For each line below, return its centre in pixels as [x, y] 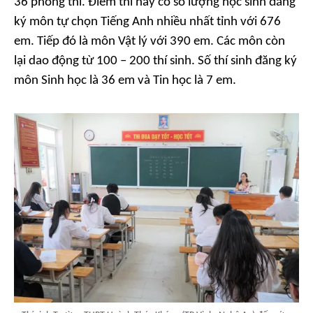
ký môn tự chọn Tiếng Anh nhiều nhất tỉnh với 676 [147, 22]
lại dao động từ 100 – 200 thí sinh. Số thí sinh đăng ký [155, 61]
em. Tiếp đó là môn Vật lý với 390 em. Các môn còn [150, 41]
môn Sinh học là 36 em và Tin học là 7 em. [125, 80]
